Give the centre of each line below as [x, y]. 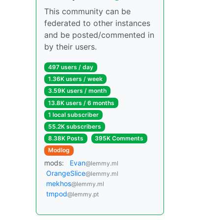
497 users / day [70, 67]
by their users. [70, 47]
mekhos [59, 183]
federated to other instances [97, 23]
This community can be [87, 11]
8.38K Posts [66, 138]
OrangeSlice [66, 173]
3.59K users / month [77, 91]
